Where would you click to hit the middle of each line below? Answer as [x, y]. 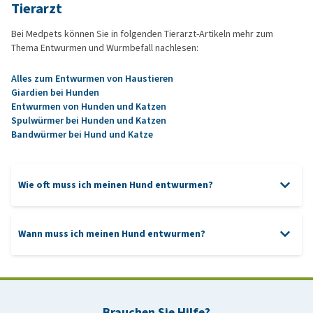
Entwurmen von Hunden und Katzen [89, 107]
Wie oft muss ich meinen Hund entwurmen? [116, 185]
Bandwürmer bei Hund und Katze [82, 135]
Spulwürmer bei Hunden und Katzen [89, 121]
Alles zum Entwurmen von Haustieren [92, 79]
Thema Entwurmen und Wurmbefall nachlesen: [105, 48]
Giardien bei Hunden [55, 93]
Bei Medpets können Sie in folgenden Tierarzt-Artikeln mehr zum [142, 34]
